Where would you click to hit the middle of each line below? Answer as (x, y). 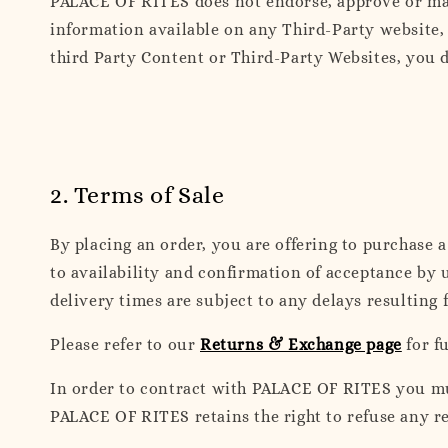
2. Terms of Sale (137, 194)
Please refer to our (125, 344)
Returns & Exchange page (301, 344)
